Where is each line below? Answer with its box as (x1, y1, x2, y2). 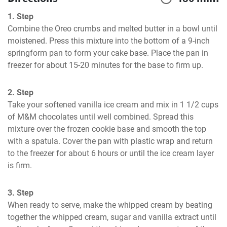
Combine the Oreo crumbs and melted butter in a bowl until (8, 24, 217, 33)
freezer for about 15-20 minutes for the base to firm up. (8, 60, 203, 70)
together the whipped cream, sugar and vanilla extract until (8, 212, 216, 222)
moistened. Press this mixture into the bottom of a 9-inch (8, 36, 210, 46)
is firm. (8, 161, 32, 170)
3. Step (8, 188, 33, 198)
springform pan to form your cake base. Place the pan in (8, 48, 208, 58)
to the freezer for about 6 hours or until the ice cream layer (8, 148, 214, 158)
